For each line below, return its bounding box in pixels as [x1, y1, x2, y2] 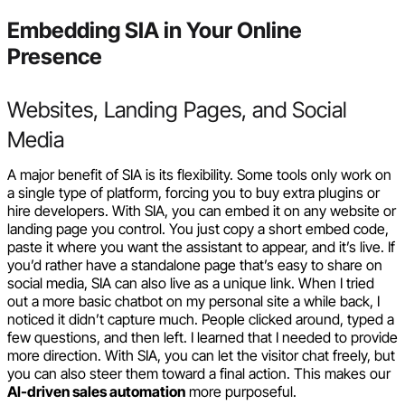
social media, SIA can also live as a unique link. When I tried [7, 273, 374, 292]
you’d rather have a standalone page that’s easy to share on [7, 255, 382, 274]
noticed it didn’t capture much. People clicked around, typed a [7, 309, 394, 328]
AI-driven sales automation [7, 381, 185, 400]
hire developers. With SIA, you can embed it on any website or [7, 201, 396, 220]
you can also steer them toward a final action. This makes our [7, 363, 391, 382]
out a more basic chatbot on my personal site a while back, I [7, 291, 380, 310]
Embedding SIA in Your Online [7, 16, 302, 43]
